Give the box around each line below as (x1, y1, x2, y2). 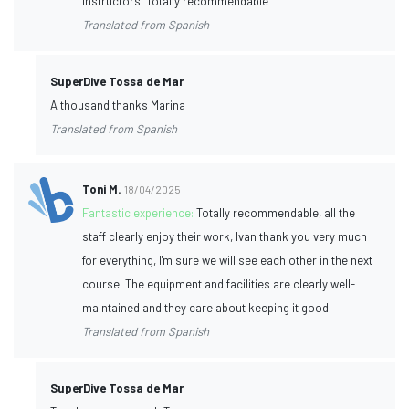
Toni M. (82, 181, 122, 196)
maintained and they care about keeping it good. (82, 299, 332, 315)
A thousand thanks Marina (50, 97, 185, 112)
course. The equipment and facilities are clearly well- (82, 276, 356, 291)
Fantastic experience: (82, 204, 197, 220)
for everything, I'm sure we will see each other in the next (82, 252, 373, 267)
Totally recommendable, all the (196, 204, 356, 220)
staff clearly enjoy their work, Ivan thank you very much (82, 228, 368, 244)
